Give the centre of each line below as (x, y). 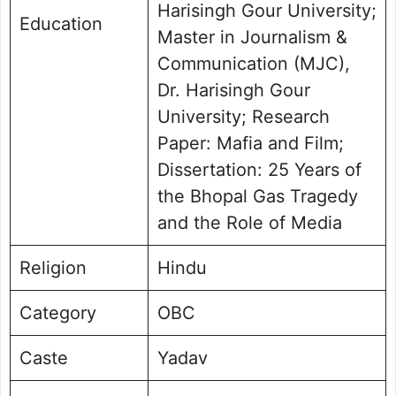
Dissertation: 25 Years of (259, 169)
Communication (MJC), (254, 63)
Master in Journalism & (252, 37)
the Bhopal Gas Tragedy (258, 196)
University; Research (244, 116)
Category (58, 312)
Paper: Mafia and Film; (251, 143)
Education (61, 23)
